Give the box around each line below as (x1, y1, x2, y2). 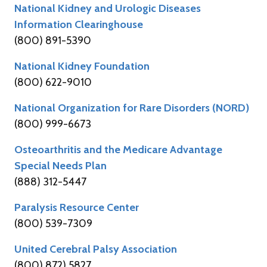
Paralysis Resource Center (14, 200, 139, 214)
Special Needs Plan (14, 159, 107, 172)
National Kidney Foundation (14, 59, 150, 73)
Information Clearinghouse (14, 17, 143, 31)
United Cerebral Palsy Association (14, 242, 177, 256)
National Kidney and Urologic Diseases (14, 1, 201, 15)
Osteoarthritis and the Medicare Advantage (14, 142, 222, 156)
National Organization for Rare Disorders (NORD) (14, 101, 249, 114)
